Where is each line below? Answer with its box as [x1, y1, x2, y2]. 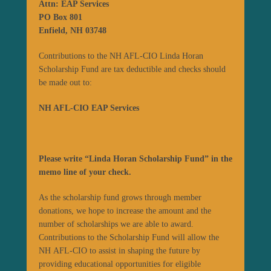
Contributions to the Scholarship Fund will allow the [39, 233, 219, 243]
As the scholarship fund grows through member [39, 193, 201, 203]
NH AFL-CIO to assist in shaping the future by [39, 246, 200, 256]
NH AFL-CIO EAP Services [39, 103, 139, 113]
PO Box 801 [39, 13, 82, 22]
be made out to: [39, 78, 92, 88]
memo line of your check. [39, 168, 131, 177]
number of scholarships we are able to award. [39, 220, 194, 229]
